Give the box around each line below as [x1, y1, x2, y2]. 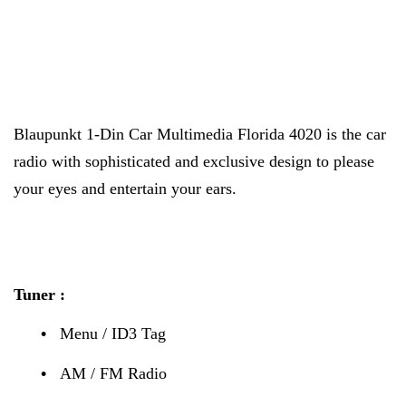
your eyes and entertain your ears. [14, 179, 237, 198]
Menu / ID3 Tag [59, 324, 166, 343]
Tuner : [14, 285, 65, 304]
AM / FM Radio [59, 363, 167, 382]
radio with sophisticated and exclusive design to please [14, 152, 374, 171]
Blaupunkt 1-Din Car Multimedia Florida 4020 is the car [14, 125, 386, 144]
